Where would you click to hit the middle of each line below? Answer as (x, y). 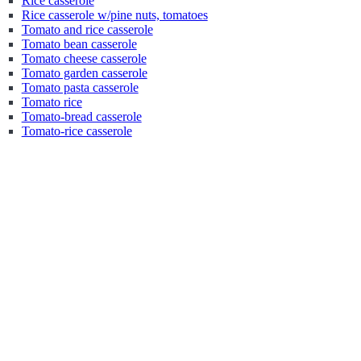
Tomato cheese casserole (84, 58)
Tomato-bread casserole (81, 116)
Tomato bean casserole (79, 44)
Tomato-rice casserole (77, 131)
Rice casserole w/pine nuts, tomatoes (114, 15)
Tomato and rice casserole (87, 29)
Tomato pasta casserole (80, 87)
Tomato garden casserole (84, 73)
